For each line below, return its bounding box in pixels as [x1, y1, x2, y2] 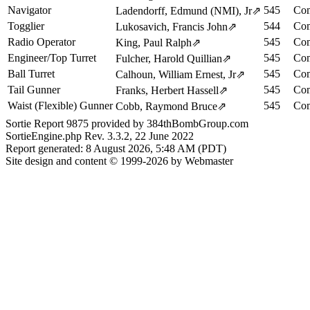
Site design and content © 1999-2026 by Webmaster [6, 154, 233, 167]
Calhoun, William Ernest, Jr [116, 69, 236, 80]
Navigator [8, 4, 51, 16]
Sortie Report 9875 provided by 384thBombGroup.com [6, 117, 248, 129]
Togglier [8, 20, 44, 32]
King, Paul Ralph [116, 37, 192, 48]
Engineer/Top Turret [8, 52, 96, 64]
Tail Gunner [8, 84, 60, 95]
